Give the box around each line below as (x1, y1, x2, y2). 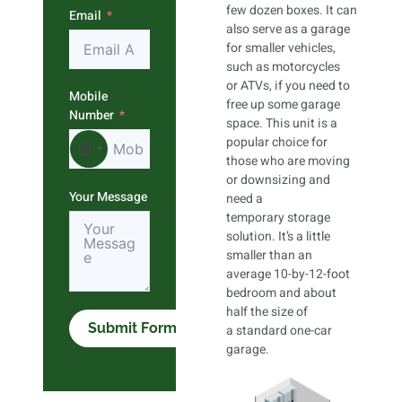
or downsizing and (226, 170, 330, 190)
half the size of (226, 302, 308, 322)
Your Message (69, 187, 147, 206)
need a (226, 189, 263, 209)
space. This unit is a (226, 114, 337, 134)
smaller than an (226, 246, 312, 266)
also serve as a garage (226, 20, 350, 39)
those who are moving (226, 152, 350, 171)
